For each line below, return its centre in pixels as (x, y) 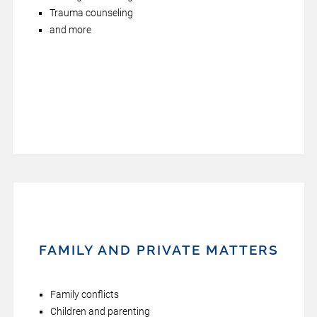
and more (70, 30)
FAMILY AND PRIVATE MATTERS (158, 250)
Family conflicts (84, 294)
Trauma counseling (91, 13)
